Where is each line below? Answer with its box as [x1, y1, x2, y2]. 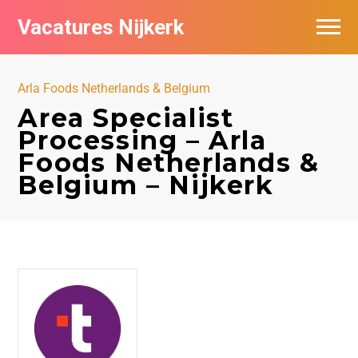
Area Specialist [18, 102, 234, 133]
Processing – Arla [18, 125, 267, 156]
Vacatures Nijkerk [18, 15, 185, 39]
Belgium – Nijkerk [18, 169, 274, 201]
